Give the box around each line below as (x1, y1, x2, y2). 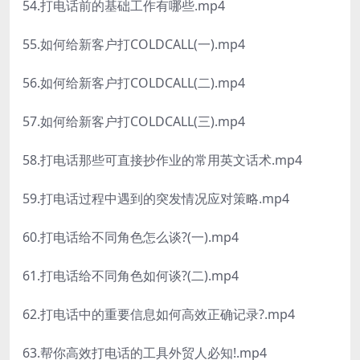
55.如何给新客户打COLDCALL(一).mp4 (22, 35, 245, 54)
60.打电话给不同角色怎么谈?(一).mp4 (22, 228, 239, 247)
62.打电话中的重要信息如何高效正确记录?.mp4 (22, 305, 295, 324)
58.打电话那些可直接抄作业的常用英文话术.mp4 (22, 151, 302, 170)
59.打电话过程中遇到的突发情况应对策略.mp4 (22, 190, 289, 208)
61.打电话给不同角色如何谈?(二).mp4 (22, 267, 239, 285)
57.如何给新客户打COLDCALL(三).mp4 (22, 112, 245, 131)
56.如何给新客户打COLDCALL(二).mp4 (22, 74, 245, 92)
